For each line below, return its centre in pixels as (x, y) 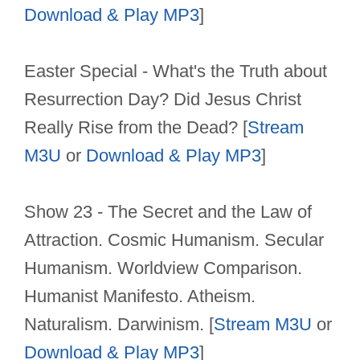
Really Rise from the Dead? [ (136, 128)
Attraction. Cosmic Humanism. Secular (174, 240)
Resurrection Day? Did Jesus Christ (163, 100)
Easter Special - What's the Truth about (176, 72)
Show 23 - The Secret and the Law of (168, 212)
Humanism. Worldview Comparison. (163, 268)
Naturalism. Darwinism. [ (119, 325)
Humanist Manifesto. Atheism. (140, 297)
